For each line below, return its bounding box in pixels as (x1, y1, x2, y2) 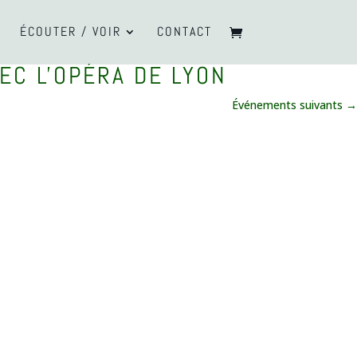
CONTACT (156, 23, 212, 40)
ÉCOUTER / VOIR (19, 23, 121, 40)
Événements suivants (232, 97, 346, 112)
